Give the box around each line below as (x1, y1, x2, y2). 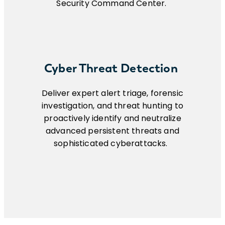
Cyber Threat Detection (44, 61, 181, 76)
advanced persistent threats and (46, 125, 179, 137)
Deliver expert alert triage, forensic (42, 87, 183, 99)
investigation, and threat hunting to (42, 100, 183, 112)
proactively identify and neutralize (44, 113, 181, 125)
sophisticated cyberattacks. (54, 138, 168, 150)
